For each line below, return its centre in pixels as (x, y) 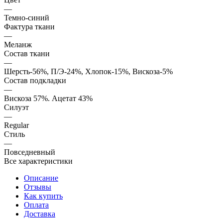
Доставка (40, 214)
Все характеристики (38, 161)
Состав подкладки (35, 80)
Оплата (36, 205)
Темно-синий (27, 17)
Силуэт (16, 107)
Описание (41, 178)
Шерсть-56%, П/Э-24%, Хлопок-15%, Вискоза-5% (88, 71)
